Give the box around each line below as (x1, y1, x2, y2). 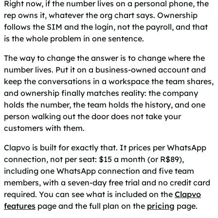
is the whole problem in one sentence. (4, 33, 144, 43)
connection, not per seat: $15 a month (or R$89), (4, 154, 184, 164)
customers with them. (4, 123, 85, 133)
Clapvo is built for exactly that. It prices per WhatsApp (4, 142, 206, 152)
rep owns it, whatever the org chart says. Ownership (4, 10, 198, 20)
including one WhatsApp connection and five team (4, 165, 194, 176)
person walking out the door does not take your (4, 111, 181, 121)
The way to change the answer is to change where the (4, 53, 205, 63)
